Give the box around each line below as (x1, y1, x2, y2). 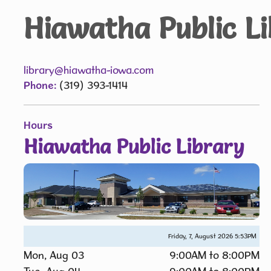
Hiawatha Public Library (24, 134, 244, 158)
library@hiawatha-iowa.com (24, 63, 154, 76)
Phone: (24, 78, 59, 91)
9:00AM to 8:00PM (169, 249, 260, 262)
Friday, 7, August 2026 (168, 232, 235, 241)
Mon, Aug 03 (24, 249, 84, 262)
